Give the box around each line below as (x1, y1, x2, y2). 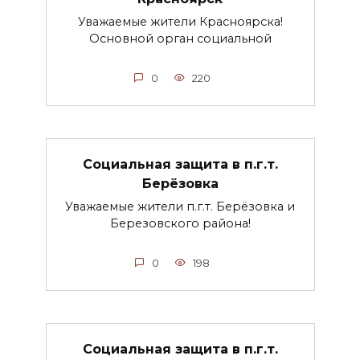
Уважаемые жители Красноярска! (77, 14, 283, 30)
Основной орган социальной (88, 31, 272, 47)
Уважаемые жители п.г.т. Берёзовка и (65, 199, 295, 215)
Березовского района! (109, 216, 251, 231)
